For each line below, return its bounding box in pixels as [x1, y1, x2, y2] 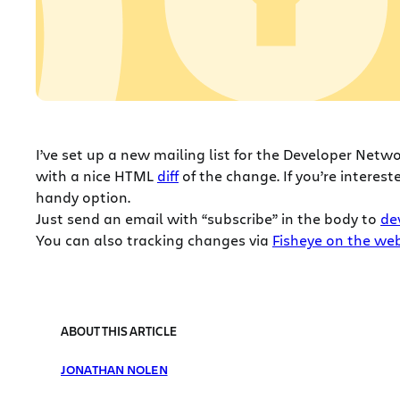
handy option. [36, 187, 130, 206]
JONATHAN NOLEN [61, 360, 168, 378]
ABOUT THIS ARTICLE [61, 321, 177, 339]
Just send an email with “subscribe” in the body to [36, 208, 380, 228]
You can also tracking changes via [36, 229, 272, 249]
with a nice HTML [36, 165, 157, 185]
